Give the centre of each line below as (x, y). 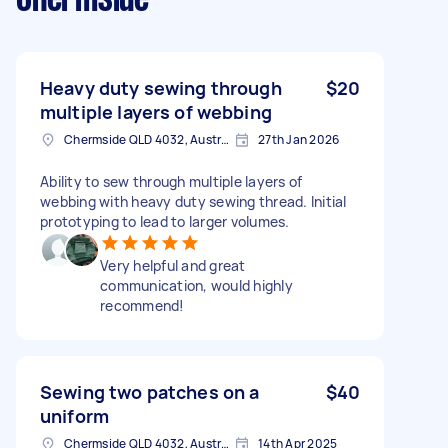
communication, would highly (196, 285)
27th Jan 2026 (299, 139)
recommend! (142, 305)
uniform (75, 415)
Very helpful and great (173, 265)
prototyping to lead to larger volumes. (165, 221)
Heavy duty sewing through (161, 87)
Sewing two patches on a (150, 391)
